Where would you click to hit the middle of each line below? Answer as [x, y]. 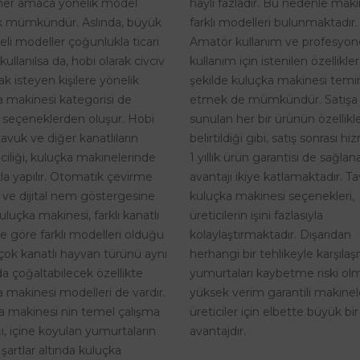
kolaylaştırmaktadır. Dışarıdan [270, 234]
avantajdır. [218, 331]
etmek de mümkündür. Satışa [274, 99]
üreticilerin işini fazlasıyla [256, 215]
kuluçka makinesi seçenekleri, [272, 196]
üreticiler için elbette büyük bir [274, 311]
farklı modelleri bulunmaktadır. [274, 22]
